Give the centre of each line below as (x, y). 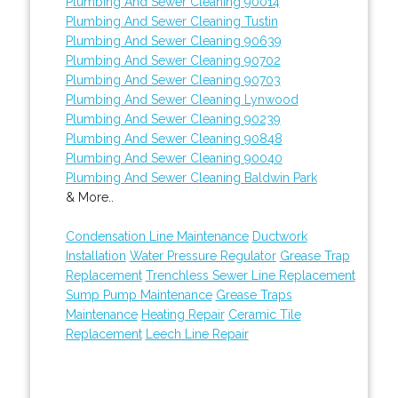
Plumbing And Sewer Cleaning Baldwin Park (191, 177)
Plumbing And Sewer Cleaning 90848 (174, 138)
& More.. (89, 197)
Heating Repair (183, 314)
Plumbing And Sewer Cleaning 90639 (173, 40)
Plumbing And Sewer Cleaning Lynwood (182, 99)
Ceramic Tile (264, 314)
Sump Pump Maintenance (139, 295)
